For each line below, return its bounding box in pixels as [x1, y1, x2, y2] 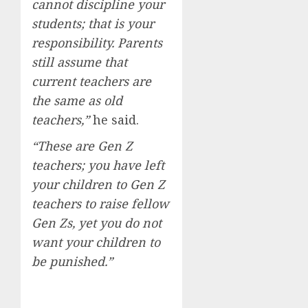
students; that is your [32, 15, 154, 32]
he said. [89, 111, 139, 129]
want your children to [32, 234, 160, 251]
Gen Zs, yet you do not [32, 214, 162, 232]
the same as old [32, 92, 122, 109]
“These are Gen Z [32, 137, 133, 155]
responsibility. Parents [32, 34, 162, 52]
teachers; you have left [32, 157, 164, 174]
